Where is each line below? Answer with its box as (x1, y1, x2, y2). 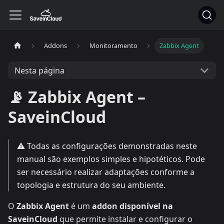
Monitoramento (89, 41, 137, 50)
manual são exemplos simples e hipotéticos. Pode (17, 153, 205, 164)
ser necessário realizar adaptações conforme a (17, 166, 194, 177)
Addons (44, 41, 67, 50)
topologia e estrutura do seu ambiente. (17, 179, 165, 190)
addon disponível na (92, 200, 173, 211)
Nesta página (14, 64, 64, 76)
